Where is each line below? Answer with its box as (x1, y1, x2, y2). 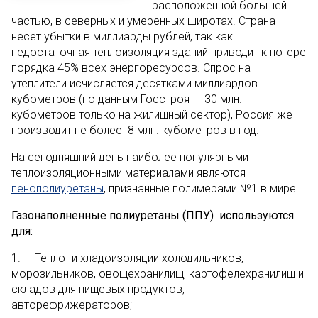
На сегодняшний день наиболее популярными (11, 150, 248, 164)
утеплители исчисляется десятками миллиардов (11, 77, 258, 90)
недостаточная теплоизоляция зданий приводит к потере (11, 45, 306, 59)
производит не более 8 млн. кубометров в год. (11, 124, 259, 137)
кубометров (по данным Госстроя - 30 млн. (11, 92, 242, 106)
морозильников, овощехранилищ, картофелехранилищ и (11, 267, 304, 280)
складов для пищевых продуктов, (11, 283, 185, 296)
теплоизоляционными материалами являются (11, 166, 246, 180)
